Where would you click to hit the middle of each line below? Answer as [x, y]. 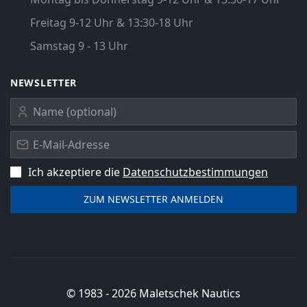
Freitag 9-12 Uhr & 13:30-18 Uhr [112, 23]
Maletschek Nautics [190, 294]
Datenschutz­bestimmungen [195, 172]
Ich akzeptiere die [75, 172]
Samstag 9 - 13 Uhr [79, 46]
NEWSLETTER [44, 83]
